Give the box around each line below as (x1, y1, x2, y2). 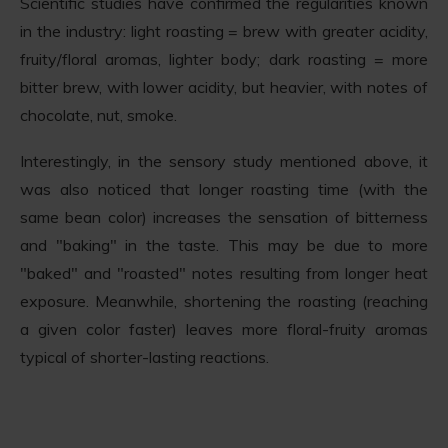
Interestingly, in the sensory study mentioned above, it (20, 151, 428, 172)
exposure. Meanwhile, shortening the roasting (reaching (20, 291, 428, 312)
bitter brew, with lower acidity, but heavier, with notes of (20, 77, 428, 98)
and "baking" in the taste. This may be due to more (20, 235, 428, 256)
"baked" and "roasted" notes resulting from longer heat (20, 263, 428, 284)
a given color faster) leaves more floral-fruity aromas (20, 319, 428, 340)
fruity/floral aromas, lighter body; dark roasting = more (20, 49, 428, 70)
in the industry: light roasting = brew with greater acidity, (20, 21, 428, 42)
